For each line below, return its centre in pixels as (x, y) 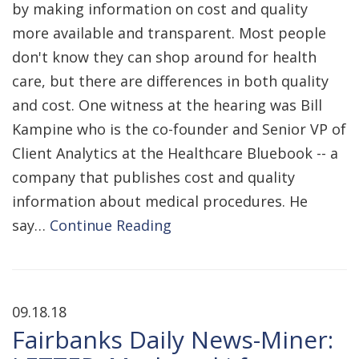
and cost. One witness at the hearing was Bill (167, 105)
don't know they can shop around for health (164, 57)
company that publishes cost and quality (153, 177)
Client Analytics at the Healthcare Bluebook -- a (175, 153)
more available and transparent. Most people (169, 33)
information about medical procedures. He (160, 201)
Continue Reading (111, 225)
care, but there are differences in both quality (170, 81)
